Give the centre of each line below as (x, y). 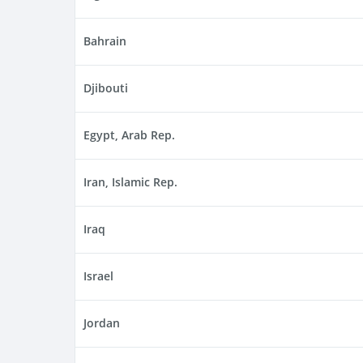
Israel (98, 276)
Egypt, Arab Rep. (129, 135)
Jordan (102, 323)
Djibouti (106, 88)
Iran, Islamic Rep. (130, 182)
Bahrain (105, 41)
